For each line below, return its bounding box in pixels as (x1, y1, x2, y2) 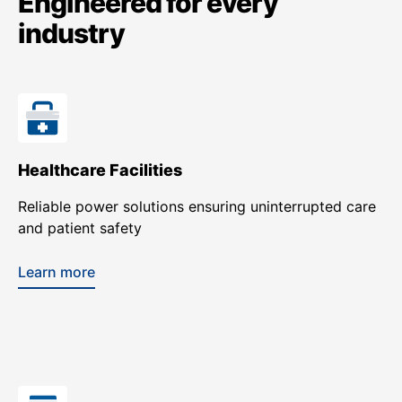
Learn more (18, 263, 95, 282)
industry (18, 17, 125, 50)
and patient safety (18, 219, 142, 238)
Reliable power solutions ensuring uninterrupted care (18, 197, 376, 216)
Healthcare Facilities (18, 161, 182, 180)
